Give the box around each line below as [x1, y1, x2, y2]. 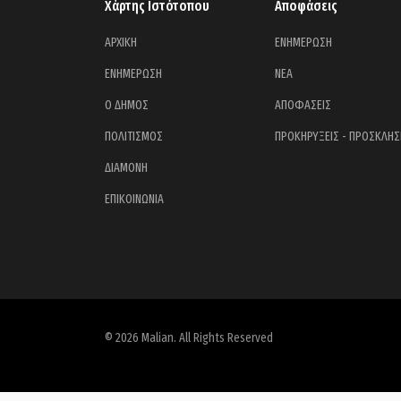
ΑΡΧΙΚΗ [105, 35, 137, 50]
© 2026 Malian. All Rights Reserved [105, 330, 273, 346]
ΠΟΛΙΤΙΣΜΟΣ [105, 129, 163, 144]
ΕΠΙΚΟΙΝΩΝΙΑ [105, 192, 164, 207]
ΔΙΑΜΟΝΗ [105, 160, 148, 175]
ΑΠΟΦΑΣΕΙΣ [275, 98, 331, 113]
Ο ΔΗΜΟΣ [105, 98, 149, 113]
